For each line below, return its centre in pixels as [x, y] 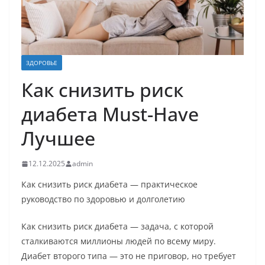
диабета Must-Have [110, 114]
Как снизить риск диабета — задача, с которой [117, 227]
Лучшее [58, 138]
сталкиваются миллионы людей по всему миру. [119, 241]
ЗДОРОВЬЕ [42, 63]
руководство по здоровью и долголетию [103, 199]
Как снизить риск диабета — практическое [109, 185]
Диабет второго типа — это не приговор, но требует [129, 256]
